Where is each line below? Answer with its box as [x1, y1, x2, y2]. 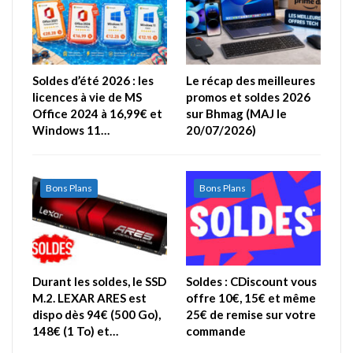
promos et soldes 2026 [186, 90, 310, 105]
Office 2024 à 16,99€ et [32, 106, 162, 121]
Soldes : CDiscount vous [186, 273, 317, 288]
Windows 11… [32, 123, 110, 138]
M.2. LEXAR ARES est [32, 290, 147, 305]
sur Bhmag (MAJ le [186, 106, 287, 121]
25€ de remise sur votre [186, 307, 316, 321]
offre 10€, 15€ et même [186, 290, 316, 305]
